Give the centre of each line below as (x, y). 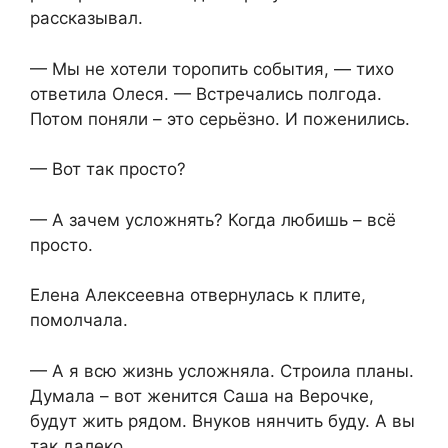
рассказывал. (86, 18)
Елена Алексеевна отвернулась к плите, (198, 295)
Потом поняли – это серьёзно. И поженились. (220, 118)
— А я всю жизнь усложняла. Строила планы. (222, 370)
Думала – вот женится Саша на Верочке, (202, 395)
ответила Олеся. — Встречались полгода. (206, 93)
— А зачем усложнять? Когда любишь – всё (213, 219)
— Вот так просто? (108, 169)
